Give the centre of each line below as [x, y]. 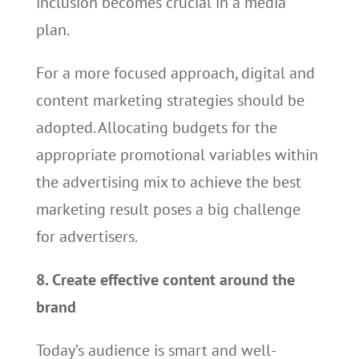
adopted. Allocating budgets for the [156, 127]
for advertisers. [87, 236]
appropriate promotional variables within [177, 155]
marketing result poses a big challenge [168, 209]
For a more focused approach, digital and [175, 73]
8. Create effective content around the [165, 280]
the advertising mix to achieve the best [168, 182]
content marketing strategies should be [170, 100]
